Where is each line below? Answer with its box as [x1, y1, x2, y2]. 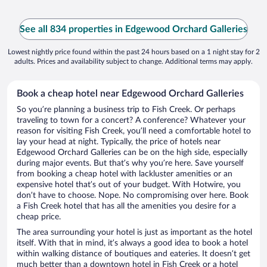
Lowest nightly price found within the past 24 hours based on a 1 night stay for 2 [7, 48, 260, 56]
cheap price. [17, 213, 61, 222]
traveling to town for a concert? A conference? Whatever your [17, 116, 246, 125]
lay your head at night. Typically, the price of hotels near [17, 138, 221, 147]
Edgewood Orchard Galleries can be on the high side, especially [17, 148, 247, 157]
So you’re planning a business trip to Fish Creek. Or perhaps [17, 105, 235, 114]
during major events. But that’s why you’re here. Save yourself [17, 159, 244, 168]
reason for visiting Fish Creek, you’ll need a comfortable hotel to [17, 127, 251, 136]
